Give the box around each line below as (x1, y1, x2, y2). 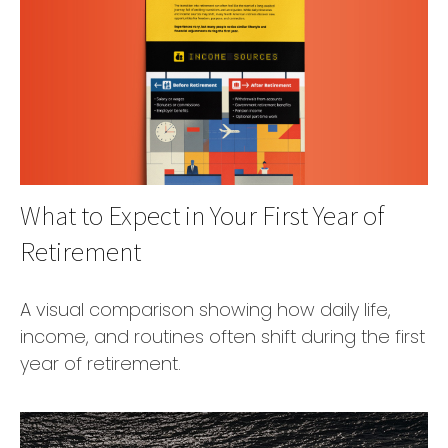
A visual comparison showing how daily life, (20, 297, 391, 323)
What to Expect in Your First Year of (20, 197, 384, 234)
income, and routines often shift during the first (20, 324, 425, 350)
